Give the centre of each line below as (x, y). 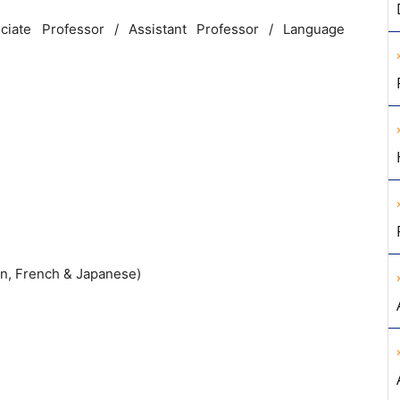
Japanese (106, 274)
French (39, 274)
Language (314, 29)
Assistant (162, 29)
